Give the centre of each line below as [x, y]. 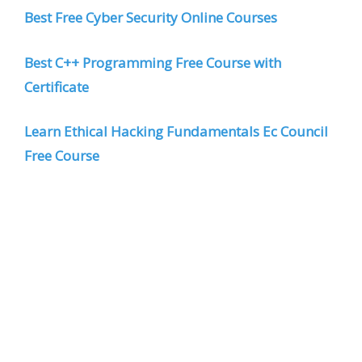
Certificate [57, 86]
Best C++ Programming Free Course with [153, 62]
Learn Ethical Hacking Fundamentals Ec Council [176, 132]
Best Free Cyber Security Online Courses [151, 18]
